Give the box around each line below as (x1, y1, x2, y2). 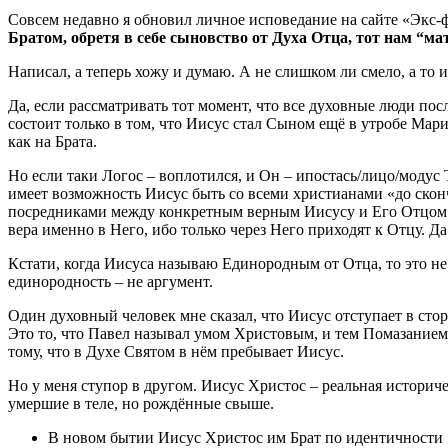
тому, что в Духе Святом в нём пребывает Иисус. (8, 342, 344, 360)
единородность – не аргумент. (8, 272, 213, 290)
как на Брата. (8, 132, 97, 150)
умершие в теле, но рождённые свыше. (8, 394, 274, 412)
